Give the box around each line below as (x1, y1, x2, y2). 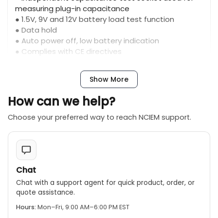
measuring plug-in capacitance (15, 3, 129, 14)
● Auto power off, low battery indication (15, 36, 159, 46)
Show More (90, 74, 128, 84)
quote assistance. (16, 188, 75, 197)
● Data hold (15, 25, 57, 35)
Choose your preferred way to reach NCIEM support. (8, 112, 191, 122)
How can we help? (8, 93, 115, 109)
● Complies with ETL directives (15, 57, 123, 67)
